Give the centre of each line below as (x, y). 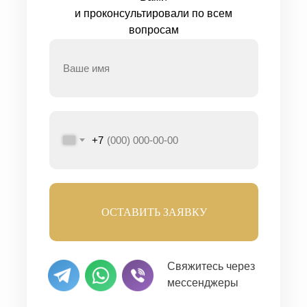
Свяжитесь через (211, 266)
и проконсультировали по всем (153, 13)
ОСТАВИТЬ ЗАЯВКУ (154, 212)
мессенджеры (203, 283)
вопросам (153, 30)
